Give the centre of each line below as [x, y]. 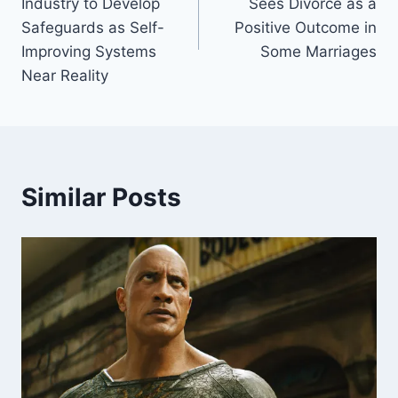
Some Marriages [318, 52]
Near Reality [65, 76]
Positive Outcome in [306, 28]
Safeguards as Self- [93, 28]
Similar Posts [101, 198]
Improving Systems [89, 52]
